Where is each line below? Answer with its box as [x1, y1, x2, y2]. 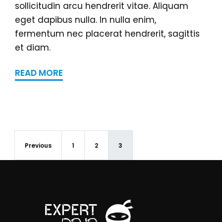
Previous [25, 141, 52, 150]
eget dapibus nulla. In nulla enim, [15, 14, 156, 26]
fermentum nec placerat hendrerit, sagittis [15, 28, 200, 40]
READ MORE [15, 67, 63, 79]
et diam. [15, 42, 51, 54]
